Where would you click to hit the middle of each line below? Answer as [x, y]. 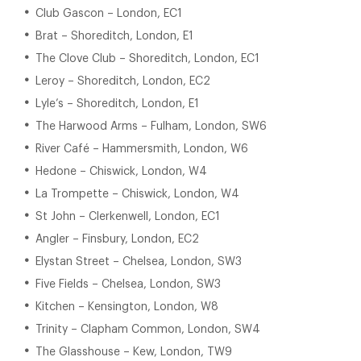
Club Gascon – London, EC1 [109, 14]
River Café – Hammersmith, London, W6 [142, 149]
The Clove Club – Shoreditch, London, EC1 [147, 59]
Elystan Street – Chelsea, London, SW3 [139, 262]
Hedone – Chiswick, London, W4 [121, 172]
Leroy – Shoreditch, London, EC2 [123, 81]
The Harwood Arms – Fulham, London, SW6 [151, 127]
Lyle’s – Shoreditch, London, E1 [117, 104]
